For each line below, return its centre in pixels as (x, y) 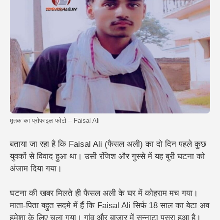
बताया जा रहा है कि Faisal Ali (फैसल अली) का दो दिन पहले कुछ (108, 144)
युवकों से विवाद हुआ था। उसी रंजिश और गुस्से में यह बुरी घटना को (107, 156)
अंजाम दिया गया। (36, 168)
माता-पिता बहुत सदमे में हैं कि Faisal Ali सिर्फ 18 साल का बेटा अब (110, 206)
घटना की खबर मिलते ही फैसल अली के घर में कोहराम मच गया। (104, 193)
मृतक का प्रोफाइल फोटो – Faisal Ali (55, 121)
